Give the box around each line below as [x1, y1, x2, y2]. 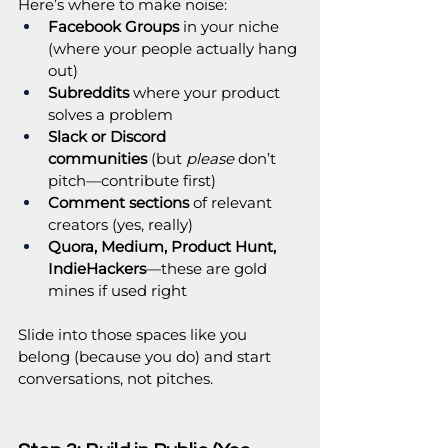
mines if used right [48, 281, 187, 301]
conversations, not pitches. [18, 369, 213, 389]
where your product [129, 83, 284, 103]
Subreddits [48, 83, 129, 103]
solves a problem [48, 105, 173, 125]
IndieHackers [48, 259, 146, 279]
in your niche [179, 17, 283, 37]
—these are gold [146, 259, 271, 279]
